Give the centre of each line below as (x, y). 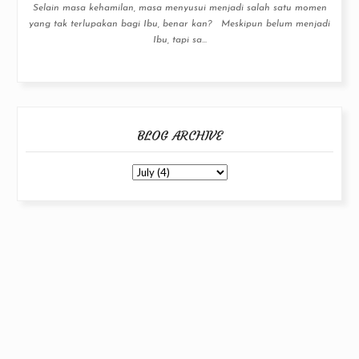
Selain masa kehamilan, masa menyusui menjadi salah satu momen (179, 8)
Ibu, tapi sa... (179, 40)
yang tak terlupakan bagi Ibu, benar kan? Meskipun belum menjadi (179, 24)
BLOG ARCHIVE (179, 136)
